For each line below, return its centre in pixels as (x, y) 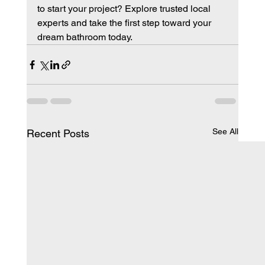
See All (226, 132)
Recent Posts (58, 134)
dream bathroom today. (85, 37)
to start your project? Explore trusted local (125, 9)
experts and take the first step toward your (125, 23)
